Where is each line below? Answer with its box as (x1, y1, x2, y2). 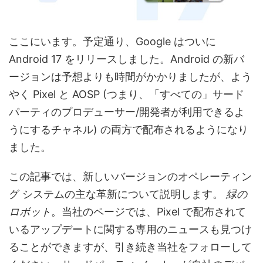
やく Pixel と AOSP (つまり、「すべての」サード (9, 87, 244, 100)
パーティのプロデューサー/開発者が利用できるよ (9, 105, 245, 118)
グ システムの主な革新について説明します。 (9, 187, 226, 200)
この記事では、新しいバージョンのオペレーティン (9, 170, 252, 183)
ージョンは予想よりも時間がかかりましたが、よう (9, 70, 252, 83)
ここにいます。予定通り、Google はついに (9, 35, 216, 48)
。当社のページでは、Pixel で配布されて (51, 205, 246, 218)
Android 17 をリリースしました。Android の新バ (9, 52, 244, 65)
